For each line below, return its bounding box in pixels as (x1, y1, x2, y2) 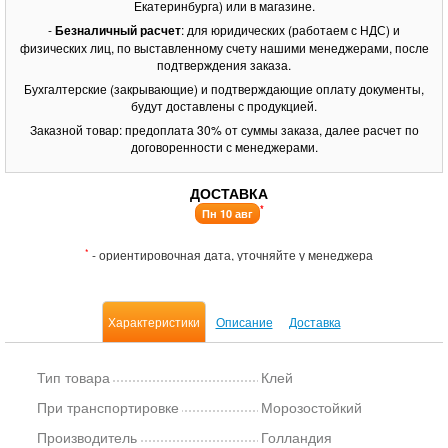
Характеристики (107, 313, 200, 330)
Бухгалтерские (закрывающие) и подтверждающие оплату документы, (24, 80, 424, 97)
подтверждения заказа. (157, 56, 291, 73)
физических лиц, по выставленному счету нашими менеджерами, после (19, 39, 429, 56)
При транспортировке (37, 397, 179, 417)
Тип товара (37, 367, 110, 387)
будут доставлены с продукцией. (131, 97, 317, 114)
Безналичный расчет (55, 21, 181, 39)
